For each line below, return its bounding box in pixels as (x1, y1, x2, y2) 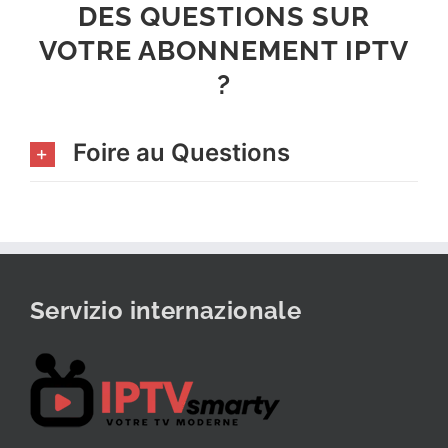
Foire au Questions (72, 138, 290, 168)
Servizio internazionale (30, 296, 302, 326)
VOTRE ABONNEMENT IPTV (39, 34, 409, 66)
